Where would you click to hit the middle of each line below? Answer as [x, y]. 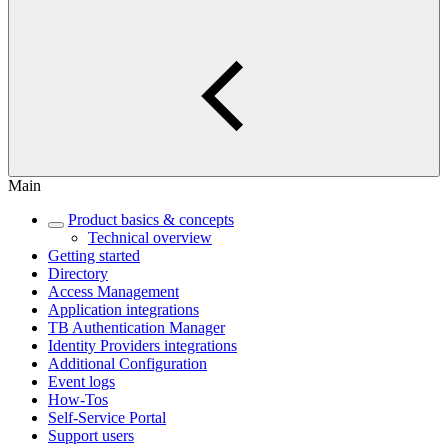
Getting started [94, 255]
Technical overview [150, 237]
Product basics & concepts [151, 219]
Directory [78, 273]
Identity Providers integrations [142, 345]
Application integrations [123, 309]
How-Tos [78, 399]
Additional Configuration [127, 363]
